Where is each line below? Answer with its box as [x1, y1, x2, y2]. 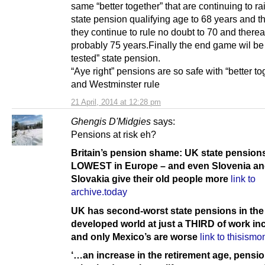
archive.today [71, 186, 127, 198]
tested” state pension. [71, 53, 160, 64]
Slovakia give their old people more [71, 173, 228, 185]
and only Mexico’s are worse [71, 231, 198, 242]
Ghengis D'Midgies [71, 116, 151, 127]
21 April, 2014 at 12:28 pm [71, 98, 161, 107]
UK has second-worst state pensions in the [71, 205, 264, 216]
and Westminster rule [71, 79, 160, 90]
